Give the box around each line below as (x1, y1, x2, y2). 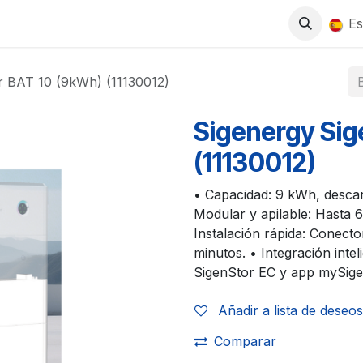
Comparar (214, 333, 276, 349)
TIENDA (34, 15, 85, 32)
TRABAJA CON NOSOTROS (97, 15, 275, 32)
